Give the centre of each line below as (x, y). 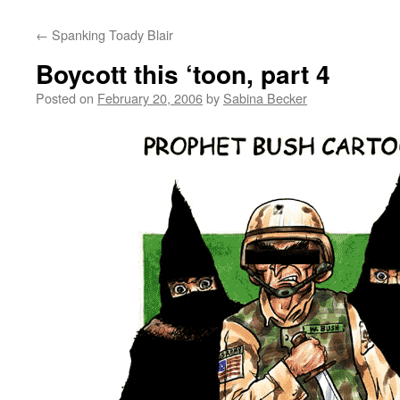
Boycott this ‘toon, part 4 (183, 74)
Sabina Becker (265, 98)
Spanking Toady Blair (111, 34)
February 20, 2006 (150, 98)
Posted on (65, 98)
